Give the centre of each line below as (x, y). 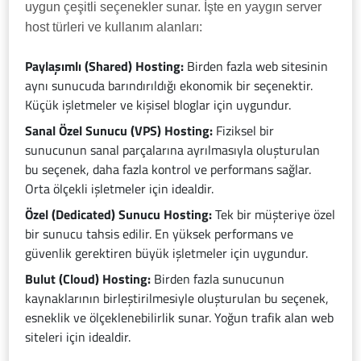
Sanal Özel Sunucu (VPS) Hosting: (119, 131)
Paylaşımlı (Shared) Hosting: (105, 66)
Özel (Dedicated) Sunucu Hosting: (119, 214)
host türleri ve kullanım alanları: (114, 27)
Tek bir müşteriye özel (274, 214)
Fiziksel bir (244, 131)
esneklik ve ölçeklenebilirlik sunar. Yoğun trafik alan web (180, 317)
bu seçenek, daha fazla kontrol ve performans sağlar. (168, 169)
